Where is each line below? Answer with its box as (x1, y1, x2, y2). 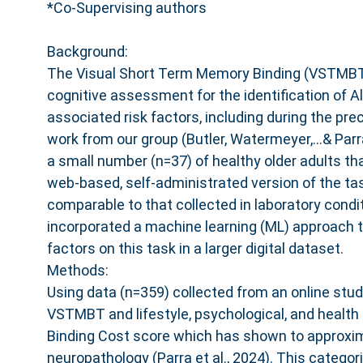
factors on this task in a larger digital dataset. (46, 239, 344, 257)
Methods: (46, 261, 109, 279)
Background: (46, 42, 128, 60)
